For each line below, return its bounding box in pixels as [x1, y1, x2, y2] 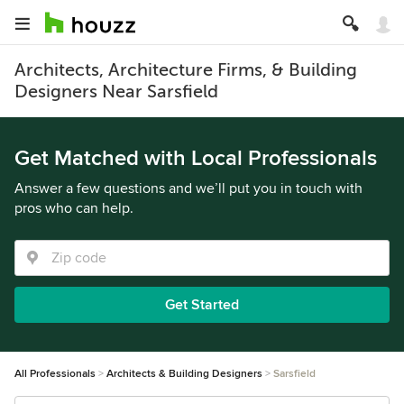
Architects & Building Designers [106, 367, 262, 381]
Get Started [165, 296, 239, 314]
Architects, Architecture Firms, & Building [14, 60, 357, 80]
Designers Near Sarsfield [14, 81, 218, 102]
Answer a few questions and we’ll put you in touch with [14, 179, 363, 197]
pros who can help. [14, 199, 133, 217]
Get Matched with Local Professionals [14, 145, 377, 171]
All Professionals [14, 367, 96, 381]
